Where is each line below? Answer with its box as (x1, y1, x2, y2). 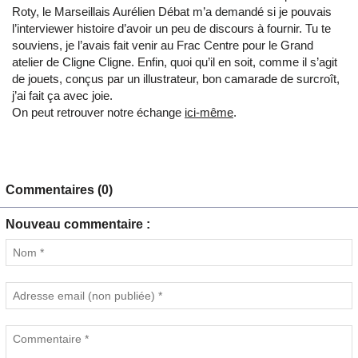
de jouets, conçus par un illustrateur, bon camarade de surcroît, (12, 72, 340, 86)
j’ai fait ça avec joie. (12, 89, 113, 103)
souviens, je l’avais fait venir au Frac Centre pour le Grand (12, 38, 313, 53)
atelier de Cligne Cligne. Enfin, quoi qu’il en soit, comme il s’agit (12, 55, 337, 70)
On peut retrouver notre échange (12, 105, 185, 120)
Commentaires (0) (6, 183, 113, 197)
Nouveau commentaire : (6, 217, 150, 232)
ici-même (185, 105, 233, 120)
